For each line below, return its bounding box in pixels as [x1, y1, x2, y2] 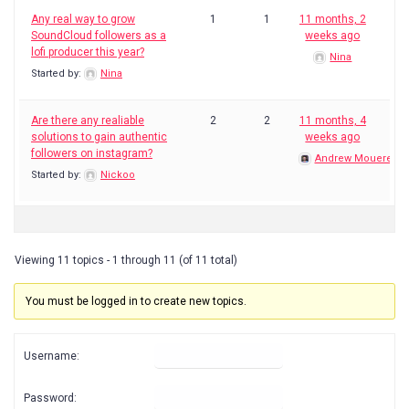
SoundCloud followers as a [31, 29, 166, 42]
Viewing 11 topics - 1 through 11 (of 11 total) [15, 254, 237, 267]
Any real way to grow [31, 13, 135, 26]
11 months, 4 [299, 114, 366, 127]
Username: [24, 349, 79, 362]
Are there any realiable [31, 114, 144, 127]
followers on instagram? [31, 147, 152, 160]
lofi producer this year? [31, 46, 144, 58]
